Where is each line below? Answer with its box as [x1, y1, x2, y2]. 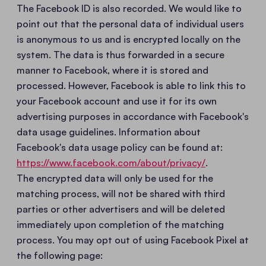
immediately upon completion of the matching [17, 218, 224, 230]
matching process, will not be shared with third [17, 188, 225, 199]
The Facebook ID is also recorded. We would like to [17, 2, 242, 14]
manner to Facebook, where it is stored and [17, 64, 208, 76]
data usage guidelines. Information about [17, 126, 201, 138]
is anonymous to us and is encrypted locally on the [17, 33, 240, 45]
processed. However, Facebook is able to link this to [17, 80, 246, 91]
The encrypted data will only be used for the [17, 172, 213, 184]
